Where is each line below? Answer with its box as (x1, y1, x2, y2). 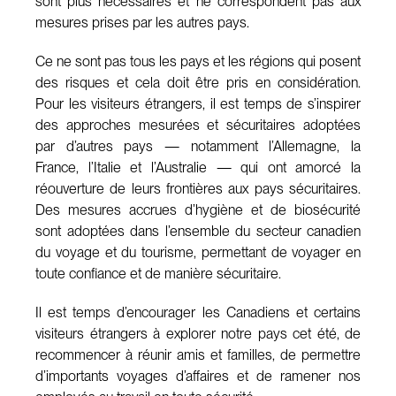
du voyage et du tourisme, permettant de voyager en (35, 243, 361, 261)
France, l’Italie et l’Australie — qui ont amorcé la (35, 158, 361, 176)
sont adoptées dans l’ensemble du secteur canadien (35, 222, 361, 240)
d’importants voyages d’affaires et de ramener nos (35, 367, 361, 385)
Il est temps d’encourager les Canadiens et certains (35, 303, 361, 321)
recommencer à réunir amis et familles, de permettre (35, 346, 361, 363)
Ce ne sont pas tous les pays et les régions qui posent (35, 52, 361, 70)
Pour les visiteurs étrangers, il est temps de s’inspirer (35, 95, 361, 112)
